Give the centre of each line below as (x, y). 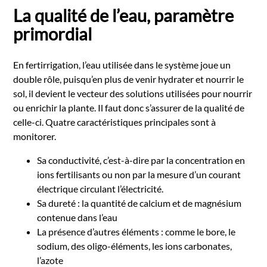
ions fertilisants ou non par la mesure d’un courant (139, 175)
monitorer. (35, 136)
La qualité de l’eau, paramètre (124, 16)
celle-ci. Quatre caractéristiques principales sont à (115, 122)
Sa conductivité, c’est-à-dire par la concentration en (141, 160)
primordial (53, 34)
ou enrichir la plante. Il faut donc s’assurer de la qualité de (129, 108)
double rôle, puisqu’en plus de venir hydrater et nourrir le (129, 79)
